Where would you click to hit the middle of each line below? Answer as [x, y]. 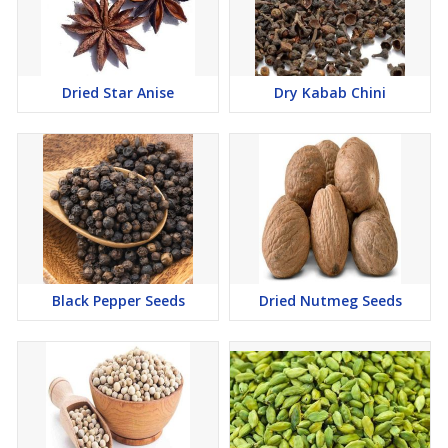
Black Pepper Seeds [118, 301]
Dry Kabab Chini [330, 93]
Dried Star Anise [118, 93]
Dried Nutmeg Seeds [330, 301]
